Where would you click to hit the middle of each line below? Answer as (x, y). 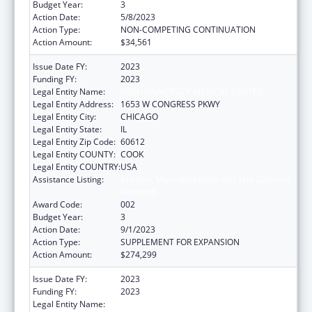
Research (139, 192)
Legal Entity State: (67, 129)
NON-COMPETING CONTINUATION (188, 29)
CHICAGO (139, 116)
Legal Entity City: (64, 116)
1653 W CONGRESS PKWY (170, 104)
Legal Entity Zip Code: (74, 141)
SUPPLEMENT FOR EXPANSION (180, 242)
